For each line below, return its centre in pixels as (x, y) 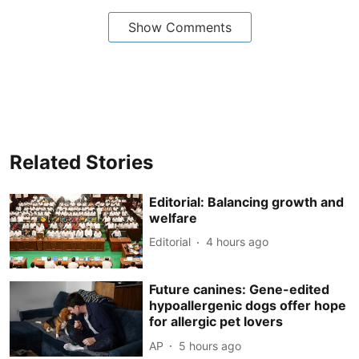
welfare (173, 218)
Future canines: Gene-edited (240, 290)
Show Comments (179, 27)
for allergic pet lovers (216, 322)
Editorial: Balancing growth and (247, 202)
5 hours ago (210, 345)
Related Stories (81, 162)
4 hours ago (238, 242)
